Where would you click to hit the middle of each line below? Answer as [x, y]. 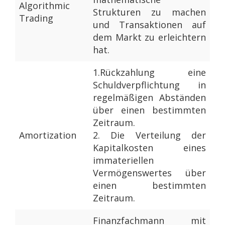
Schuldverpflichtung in [149, 85]
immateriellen [123, 160]
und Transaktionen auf [149, 25]
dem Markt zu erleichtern [149, 37]
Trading [36, 18]
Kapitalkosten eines [149, 148]
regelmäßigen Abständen [149, 98]
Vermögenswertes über [149, 173]
